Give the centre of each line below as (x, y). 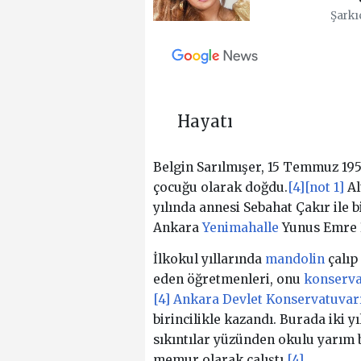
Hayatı (205, 122)
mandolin (295, 259)
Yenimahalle (240, 228)
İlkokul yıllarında (209, 259)
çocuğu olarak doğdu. (220, 188)
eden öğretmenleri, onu (228, 279)
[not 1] (324, 188)
